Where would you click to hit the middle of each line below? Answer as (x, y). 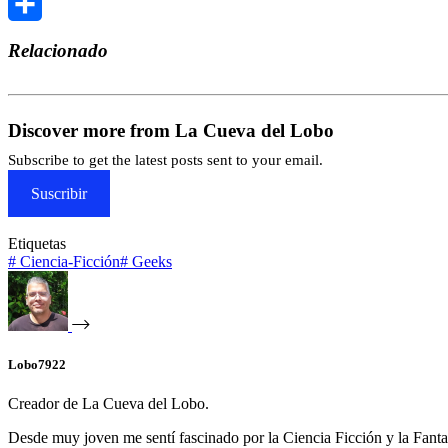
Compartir (40, 37)
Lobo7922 (37, 364)
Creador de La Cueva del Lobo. (108, 403)
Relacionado (58, 50)
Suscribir (59, 193)
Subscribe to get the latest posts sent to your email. (165, 159)
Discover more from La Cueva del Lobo (171, 130)
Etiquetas (37, 243)
